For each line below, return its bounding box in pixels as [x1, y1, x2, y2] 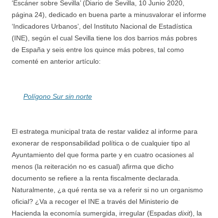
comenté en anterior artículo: [12, 57, 101, 65]
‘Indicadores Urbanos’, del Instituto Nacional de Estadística [12, 22, 192, 30]
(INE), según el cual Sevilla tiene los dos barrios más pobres [12, 34, 197, 42]
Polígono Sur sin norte [23, 92, 92, 100]
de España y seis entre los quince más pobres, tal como [12, 46, 184, 54]
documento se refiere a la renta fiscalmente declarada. [12, 174, 180, 182]
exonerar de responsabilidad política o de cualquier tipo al [12, 139, 190, 147]
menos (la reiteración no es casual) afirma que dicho [12, 163, 174, 170]
